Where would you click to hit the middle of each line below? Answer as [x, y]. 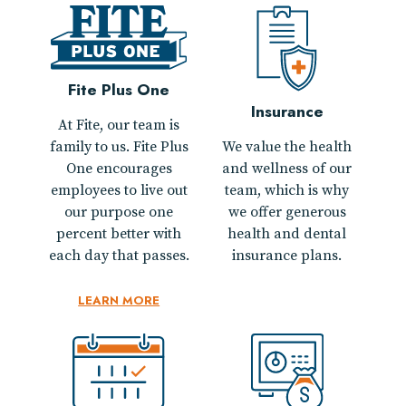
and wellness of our [287, 169]
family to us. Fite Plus [119, 146]
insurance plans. [287, 256]
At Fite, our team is [119, 125]
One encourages [119, 168]
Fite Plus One [119, 89]
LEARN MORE [119, 301]
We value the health [287, 147]
